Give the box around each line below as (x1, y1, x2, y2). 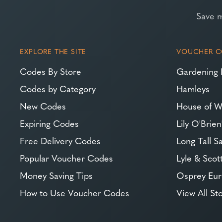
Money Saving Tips (20, 169, 93, 182)
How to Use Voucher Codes (20, 186, 130, 199)
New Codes (20, 100, 66, 112)
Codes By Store (20, 65, 82, 78)
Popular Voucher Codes (20, 152, 113, 165)
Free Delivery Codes (20, 134, 101, 147)
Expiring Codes (20, 117, 79, 130)
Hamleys (176, 82, 210, 95)
